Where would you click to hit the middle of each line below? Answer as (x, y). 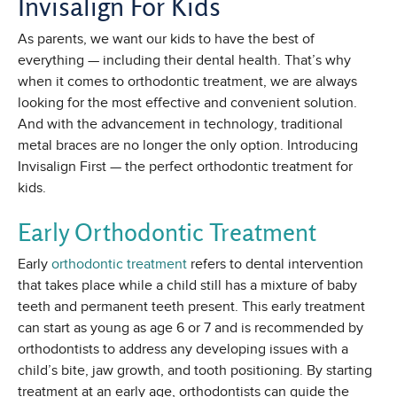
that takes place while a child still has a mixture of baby (187, 286)
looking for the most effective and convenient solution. (187, 103)
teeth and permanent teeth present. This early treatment (191, 307)
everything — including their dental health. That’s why (184, 61)
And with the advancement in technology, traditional (180, 125)
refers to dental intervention (275, 265)
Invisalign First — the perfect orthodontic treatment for (185, 167)
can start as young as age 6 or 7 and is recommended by (191, 328)
